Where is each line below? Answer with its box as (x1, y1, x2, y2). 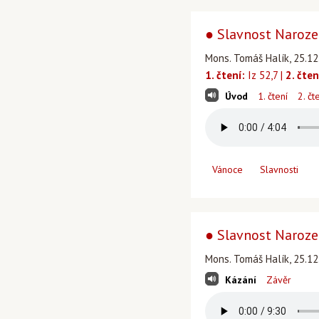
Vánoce (212, 163, 243, 176)
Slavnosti (260, 163, 298, 176)
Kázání (225, 273, 256, 286)
